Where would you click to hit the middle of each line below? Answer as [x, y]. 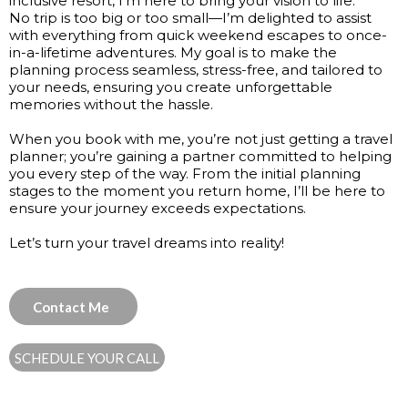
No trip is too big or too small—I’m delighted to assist [190, 18]
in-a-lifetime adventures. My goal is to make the [173, 53]
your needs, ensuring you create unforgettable [171, 87]
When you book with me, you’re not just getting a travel [201, 139]
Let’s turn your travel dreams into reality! [147, 243]
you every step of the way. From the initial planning [185, 174]
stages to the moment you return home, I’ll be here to [197, 191]
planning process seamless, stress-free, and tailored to [196, 70]
